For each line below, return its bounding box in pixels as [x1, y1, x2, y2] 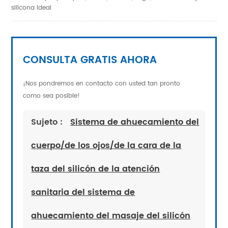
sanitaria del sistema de [31, 186, 135, 199]
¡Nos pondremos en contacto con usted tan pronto [23, 79, 181, 89]
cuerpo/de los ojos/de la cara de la [31, 139, 182, 153]
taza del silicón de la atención [31, 162, 160, 176]
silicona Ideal [11, 3, 52, 13]
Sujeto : [31, 116, 66, 129]
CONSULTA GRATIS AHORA [23, 52, 157, 69]
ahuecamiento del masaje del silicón [31, 209, 191, 223]
